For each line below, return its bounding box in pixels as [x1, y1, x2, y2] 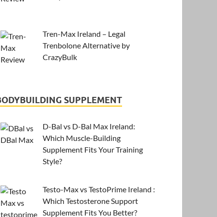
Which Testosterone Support [43, 196, 139, 205]
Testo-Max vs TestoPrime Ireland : [43, 184, 155, 194]
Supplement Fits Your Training [43, 144, 143, 154]
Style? [43, 156, 62, 166]
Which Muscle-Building [43, 133, 121, 142]
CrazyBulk [43, 52, 77, 62]
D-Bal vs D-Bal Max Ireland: [43, 121, 136, 131]
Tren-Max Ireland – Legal [43, 29, 126, 38]
